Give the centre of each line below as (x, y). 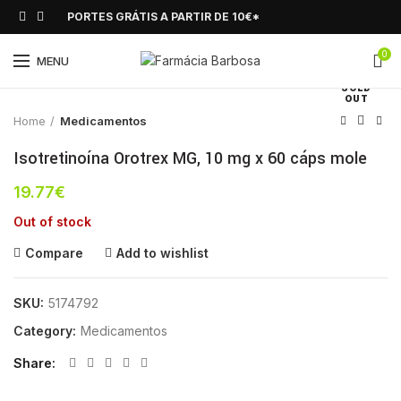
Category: (47, 331)
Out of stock (52, 222)
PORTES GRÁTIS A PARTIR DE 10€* (163, 17)
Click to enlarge (108, 58)
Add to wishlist (162, 253)
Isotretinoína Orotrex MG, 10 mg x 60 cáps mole (190, 158)
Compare (54, 253)
